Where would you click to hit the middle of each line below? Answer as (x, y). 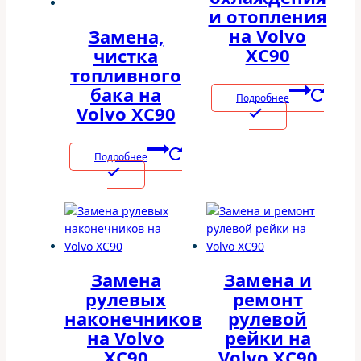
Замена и (268, 280)
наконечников (133, 319)
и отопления (268, 16)
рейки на (268, 338)
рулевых (126, 299)
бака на (126, 94)
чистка (126, 55)
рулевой (268, 319)
